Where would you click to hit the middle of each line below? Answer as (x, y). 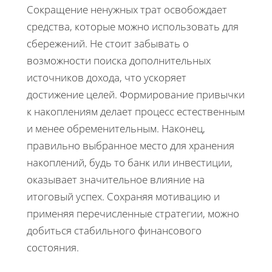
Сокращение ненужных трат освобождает (127, 9)
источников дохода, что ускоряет (107, 77)
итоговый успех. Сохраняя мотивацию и (123, 196)
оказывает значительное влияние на (116, 179)
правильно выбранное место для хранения (131, 145)
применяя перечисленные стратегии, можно (133, 213)
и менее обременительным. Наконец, (116, 128)
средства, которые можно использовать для (133, 26)
